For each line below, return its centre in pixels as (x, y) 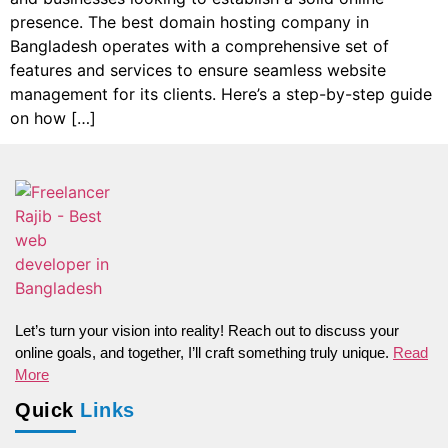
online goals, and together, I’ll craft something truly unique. (204, 353)
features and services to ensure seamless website (198, 70)
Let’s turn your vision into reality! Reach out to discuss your (207, 331)
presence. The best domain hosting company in (189, 22)
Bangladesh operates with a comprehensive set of (199, 46)
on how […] (53, 118)
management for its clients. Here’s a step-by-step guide (221, 94)
